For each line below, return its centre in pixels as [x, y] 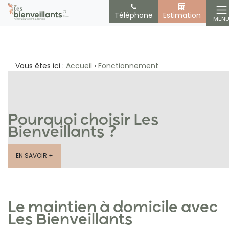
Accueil [79, 66]
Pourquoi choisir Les [83, 121]
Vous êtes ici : [41, 66]
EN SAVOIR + [35, 156]
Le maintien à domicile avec [113, 208]
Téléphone [134, 15]
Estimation [182, 15]
